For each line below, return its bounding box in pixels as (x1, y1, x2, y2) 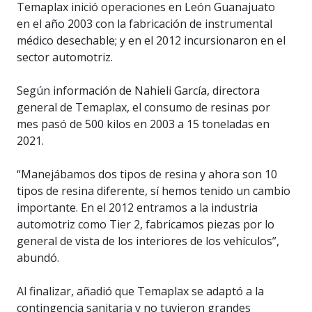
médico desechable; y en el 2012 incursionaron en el (17, 33, 286, 49)
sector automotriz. (17, 49, 113, 65)
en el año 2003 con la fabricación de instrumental (17, 16, 272, 32)
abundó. (17, 250, 59, 266)
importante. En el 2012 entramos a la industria (17, 200, 258, 216)
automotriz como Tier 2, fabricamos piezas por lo (17, 217, 274, 233)
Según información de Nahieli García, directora (17, 83, 260, 99)
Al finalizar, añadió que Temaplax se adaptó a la (17, 283, 264, 299)
